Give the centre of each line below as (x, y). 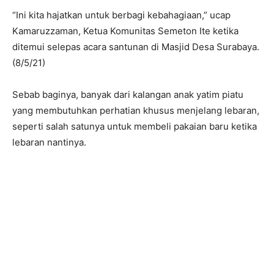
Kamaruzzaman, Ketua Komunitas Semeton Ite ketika (125, 31)
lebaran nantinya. (49, 143)
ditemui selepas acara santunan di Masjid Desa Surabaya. (136, 47)
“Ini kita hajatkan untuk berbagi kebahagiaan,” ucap (121, 15)
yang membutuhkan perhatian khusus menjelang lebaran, (136, 111)
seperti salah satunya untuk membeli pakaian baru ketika (135, 127)
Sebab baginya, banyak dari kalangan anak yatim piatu (128, 95)
